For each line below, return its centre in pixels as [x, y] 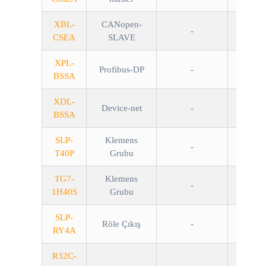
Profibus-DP [121, 70]
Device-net [121, 108]
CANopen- [121, 25]
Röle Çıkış [121, 224]
